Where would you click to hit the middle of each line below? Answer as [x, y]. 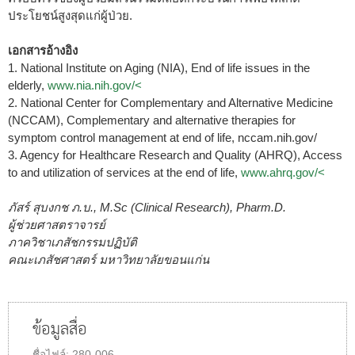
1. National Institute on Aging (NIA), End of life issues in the [159, 67]
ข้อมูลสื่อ [60, 330]
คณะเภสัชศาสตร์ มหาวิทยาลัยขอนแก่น [109, 259]
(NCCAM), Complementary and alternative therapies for [152, 120]
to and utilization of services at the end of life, [124, 172]
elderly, [28, 85]
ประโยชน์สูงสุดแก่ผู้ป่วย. [70, 15]
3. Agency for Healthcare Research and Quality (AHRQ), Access [175, 155]
